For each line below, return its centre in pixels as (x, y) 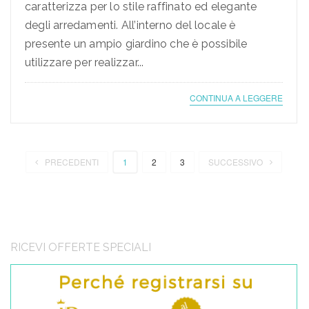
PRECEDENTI (72, 162)
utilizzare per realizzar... (84, 63)
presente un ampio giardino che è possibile (136, 44)
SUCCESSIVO (236, 162)
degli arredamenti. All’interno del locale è (130, 26)
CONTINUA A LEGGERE (236, 98)
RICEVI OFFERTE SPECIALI (81, 248)
